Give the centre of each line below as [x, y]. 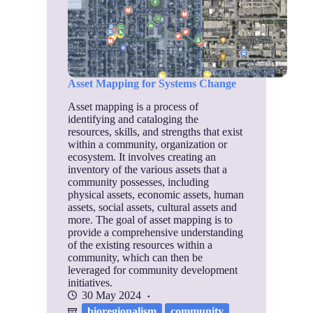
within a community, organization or [148, 144]
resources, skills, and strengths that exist [155, 131]
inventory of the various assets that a [148, 169]
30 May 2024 [112, 295]
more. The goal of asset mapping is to [151, 219]
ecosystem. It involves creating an [142, 156]
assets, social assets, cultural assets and [153, 207]
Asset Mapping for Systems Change [152, 84]
